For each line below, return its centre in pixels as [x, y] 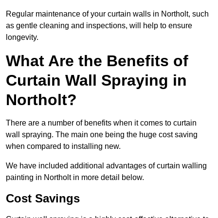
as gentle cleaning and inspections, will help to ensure [99, 26]
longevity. [22, 37]
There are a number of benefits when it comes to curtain [101, 123]
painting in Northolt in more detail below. [75, 178]
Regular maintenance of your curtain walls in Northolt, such [107, 14]
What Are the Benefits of [97, 61]
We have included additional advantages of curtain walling [106, 166]
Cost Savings [43, 199]
